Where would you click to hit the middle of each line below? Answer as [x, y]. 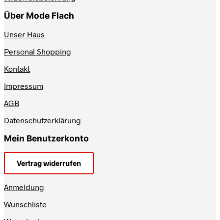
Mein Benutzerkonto [46, 138]
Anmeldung [24, 187]
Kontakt [17, 68]
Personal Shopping [38, 51]
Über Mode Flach [39, 16]
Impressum [24, 85]
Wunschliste [25, 204]
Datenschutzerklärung [42, 120]
